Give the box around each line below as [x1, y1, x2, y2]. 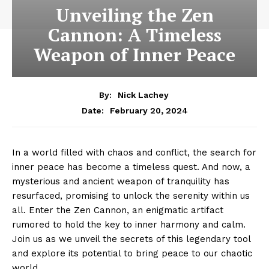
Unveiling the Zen [55, 3, 214, 27]
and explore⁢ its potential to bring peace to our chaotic [12, 247, 252, 259]
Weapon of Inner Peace [34, 43, 235, 67]
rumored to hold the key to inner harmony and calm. [12, 219, 246, 230]
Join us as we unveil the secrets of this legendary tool [12, 233, 250, 244]
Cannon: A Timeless [47, 23, 222, 47]
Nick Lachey [117, 89, 169, 100]
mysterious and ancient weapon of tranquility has [12, 175, 229, 187]
